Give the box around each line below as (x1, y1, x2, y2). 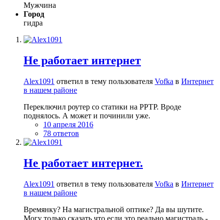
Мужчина (24, 1, 56, 10)
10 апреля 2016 (43, 120, 93, 129)
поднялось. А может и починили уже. (24, 111, 150, 120)
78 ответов (43, 129, 79, 137)
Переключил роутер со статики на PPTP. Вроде (24, 102, 181, 111)
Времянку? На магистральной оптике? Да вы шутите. (24, 205, 204, 214)
